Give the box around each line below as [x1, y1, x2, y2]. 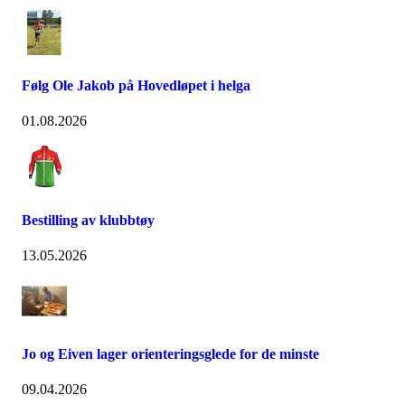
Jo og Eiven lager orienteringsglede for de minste [22, 346, 319, 363]
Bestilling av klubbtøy [22, 212, 155, 228]
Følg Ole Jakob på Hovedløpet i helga [22, 78, 250, 94]
